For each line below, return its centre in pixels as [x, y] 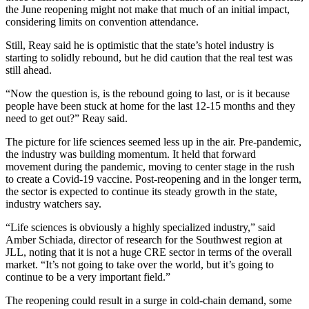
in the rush [270, 166]
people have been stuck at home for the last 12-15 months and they [150, 106]
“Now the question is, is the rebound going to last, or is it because [148, 93]
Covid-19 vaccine [91, 179]
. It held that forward [211, 154]
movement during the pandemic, [77, 166]
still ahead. [29, 70]
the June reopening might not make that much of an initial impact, [148, 9]
